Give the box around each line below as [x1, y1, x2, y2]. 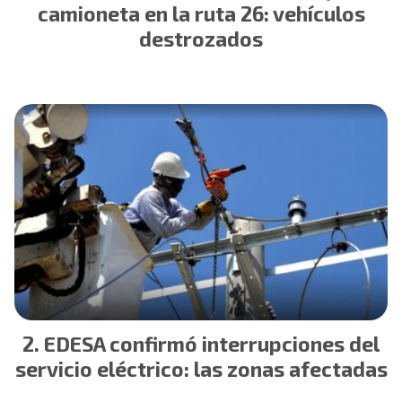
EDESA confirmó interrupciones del [44, 330, 380, 356]
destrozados [139, 25, 263, 51]
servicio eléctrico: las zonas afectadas [14, 355, 388, 381]
